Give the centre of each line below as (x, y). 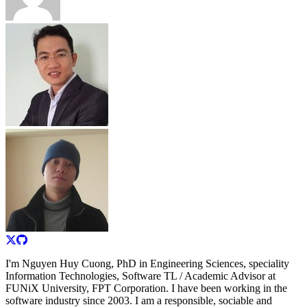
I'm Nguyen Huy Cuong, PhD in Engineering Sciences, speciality (147, 263)
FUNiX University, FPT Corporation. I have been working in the (146, 288)
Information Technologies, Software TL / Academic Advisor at (140, 275)
